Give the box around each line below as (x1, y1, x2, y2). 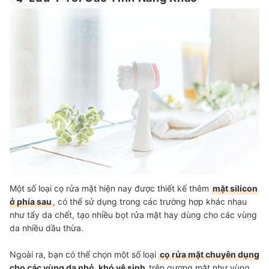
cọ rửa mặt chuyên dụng (160, 249, 259, 260)
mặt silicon (213, 183, 258, 194)
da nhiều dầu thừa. (10, 223, 83, 234)
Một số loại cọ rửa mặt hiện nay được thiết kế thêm (10, 183, 211, 194)
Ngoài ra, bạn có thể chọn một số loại (10, 249, 159, 260)
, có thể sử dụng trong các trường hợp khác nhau (53, 196, 247, 207)
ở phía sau (10, 196, 52, 207)
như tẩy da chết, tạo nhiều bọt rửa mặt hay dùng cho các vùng (10, 210, 257, 220)
